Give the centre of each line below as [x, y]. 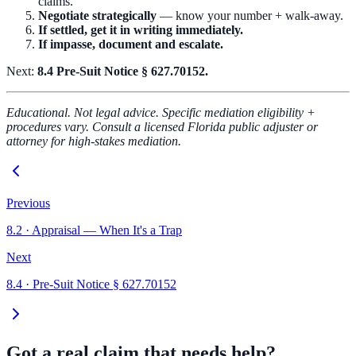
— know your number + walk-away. [250, 16]
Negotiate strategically [97, 16]
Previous [28, 203]
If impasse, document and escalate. [131, 44]
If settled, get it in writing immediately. [141, 30]
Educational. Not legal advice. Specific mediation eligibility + [161, 113]
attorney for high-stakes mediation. [94, 141]
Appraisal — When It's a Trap [107, 230]
